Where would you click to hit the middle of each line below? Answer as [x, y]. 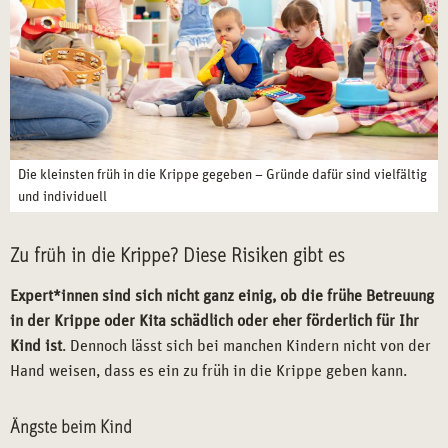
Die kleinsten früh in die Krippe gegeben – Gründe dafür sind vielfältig [222, 175]
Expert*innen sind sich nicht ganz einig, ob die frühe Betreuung [222, 296]
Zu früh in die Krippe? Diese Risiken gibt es [177, 256]
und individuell [62, 197]
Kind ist [36, 346]
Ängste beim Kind [71, 428]
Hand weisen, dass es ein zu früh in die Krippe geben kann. [208, 371]
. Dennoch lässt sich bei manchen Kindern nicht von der [246, 346]
